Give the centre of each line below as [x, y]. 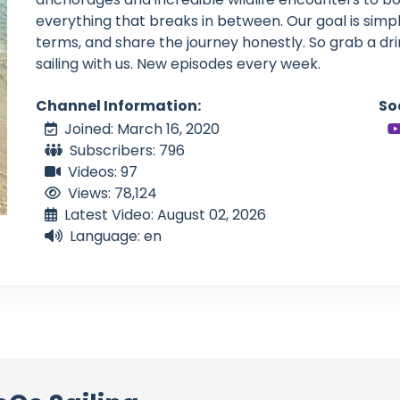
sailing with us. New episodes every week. [178, 63]
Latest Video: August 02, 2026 [165, 215]
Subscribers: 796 [127, 151]
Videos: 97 [103, 172]
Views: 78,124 [112, 194]
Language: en [116, 237]
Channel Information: [118, 106]
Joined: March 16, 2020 [142, 129]
